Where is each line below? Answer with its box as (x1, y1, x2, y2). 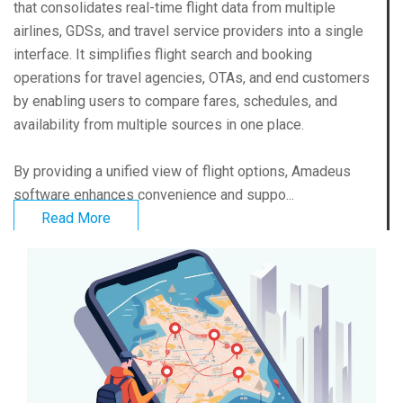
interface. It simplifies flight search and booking (13, 46, 312, 64)
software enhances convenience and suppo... (13, 186, 294, 204)
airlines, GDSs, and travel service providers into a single (13, 22, 363, 40)
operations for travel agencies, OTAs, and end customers (13, 69, 370, 87)
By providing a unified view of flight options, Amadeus (13, 163, 351, 181)
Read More (41, 210, 111, 228)
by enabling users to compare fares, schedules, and (13, 93, 337, 111)
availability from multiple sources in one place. (13, 116, 304, 134)
